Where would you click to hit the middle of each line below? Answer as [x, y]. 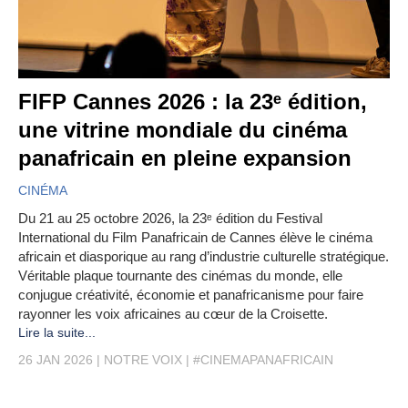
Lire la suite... [57, 333]
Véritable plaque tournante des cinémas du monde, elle [180, 276]
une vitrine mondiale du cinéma [183, 130]
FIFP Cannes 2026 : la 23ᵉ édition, [193, 102]
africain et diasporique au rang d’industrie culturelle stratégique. [204, 257]
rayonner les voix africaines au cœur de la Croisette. [173, 314]
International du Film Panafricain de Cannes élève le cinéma [195, 238]
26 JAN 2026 [56, 360]
